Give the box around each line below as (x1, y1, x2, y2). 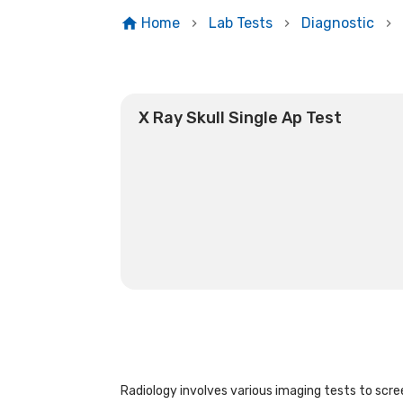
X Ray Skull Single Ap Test (139, 108, 343, 128)
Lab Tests (208, 14, 273, 31)
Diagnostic (300, 14, 374, 31)
